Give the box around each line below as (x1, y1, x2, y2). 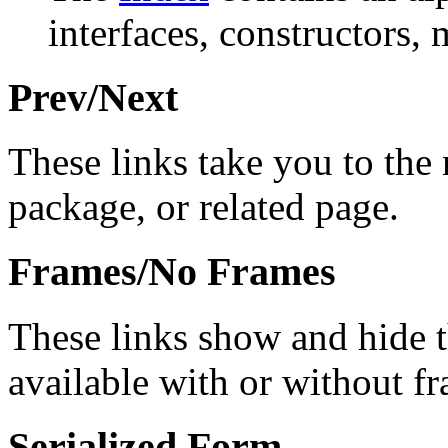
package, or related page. (8, 185, 399, 229)
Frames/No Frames (8, 249, 336, 295)
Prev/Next (8, 74, 178, 120)
